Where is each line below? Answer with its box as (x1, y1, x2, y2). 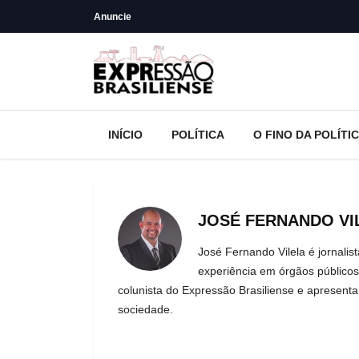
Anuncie (94, 10, 131, 22)
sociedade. (118, 302, 173, 316)
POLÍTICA (171, 127, 224, 141)
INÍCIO (108, 127, 143, 141)
